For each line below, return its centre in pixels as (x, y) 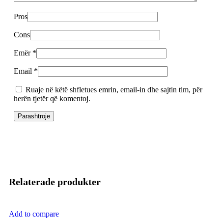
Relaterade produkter (55, 182)
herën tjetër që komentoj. (52, 98)
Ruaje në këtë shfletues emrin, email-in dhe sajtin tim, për (114, 89)
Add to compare (34, 214)
